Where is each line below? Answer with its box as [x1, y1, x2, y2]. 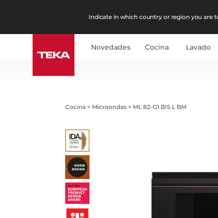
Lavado [186, 43, 211, 52]
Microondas [92, 103, 127, 110]
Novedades [91, 43, 131, 52]
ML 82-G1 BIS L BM [133, 103, 187, 110]
